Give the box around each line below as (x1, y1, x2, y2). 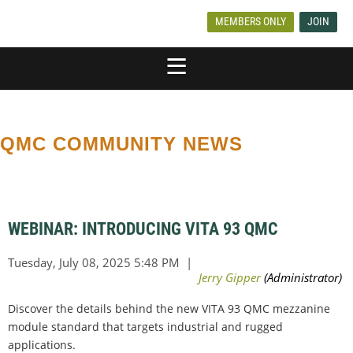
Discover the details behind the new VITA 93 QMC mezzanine (8, 300, 330, 316)
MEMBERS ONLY (215, 14, 286, 28)
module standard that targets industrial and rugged (8, 318, 283, 334)
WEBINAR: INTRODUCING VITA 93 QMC (8, 218, 278, 239)
